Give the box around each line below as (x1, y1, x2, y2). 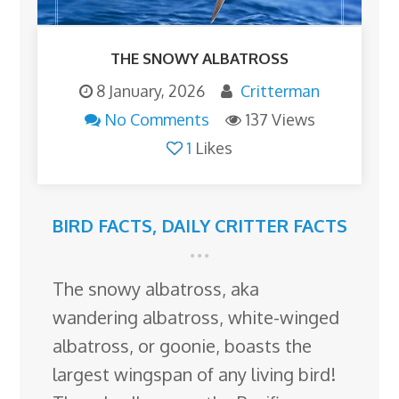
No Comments (103, 109, 209, 129)
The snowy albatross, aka (53, 276, 260, 300)
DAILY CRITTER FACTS (161, 213, 347, 237)
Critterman (240, 80, 320, 101)
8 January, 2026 (96, 80, 205, 101)
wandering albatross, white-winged (53, 305, 340, 329)
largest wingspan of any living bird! (53, 362, 337, 386)
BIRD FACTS (52, 213, 152, 237)
